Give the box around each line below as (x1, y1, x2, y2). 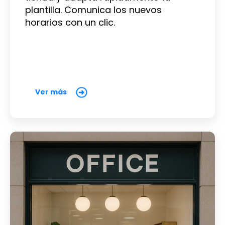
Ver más (35, 87, 67, 97)
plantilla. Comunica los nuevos (25, 4, 162, 17)
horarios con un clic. (25, 16, 115, 29)
